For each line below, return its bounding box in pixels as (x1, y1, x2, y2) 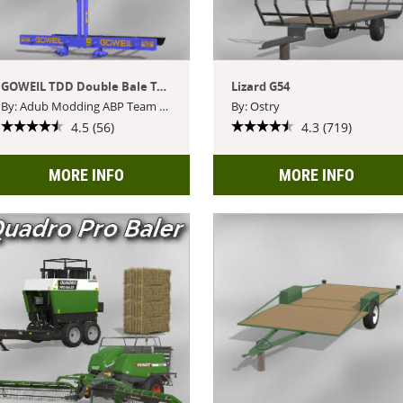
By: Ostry (231, 97, 281, 114)
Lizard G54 (231, 77, 291, 94)
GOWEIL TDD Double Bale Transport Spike (157, 77, 167, 94)
